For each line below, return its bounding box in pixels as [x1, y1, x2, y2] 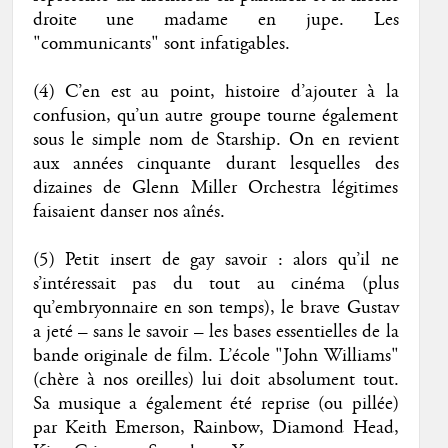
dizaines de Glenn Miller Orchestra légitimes [32, 175, 399, 200]
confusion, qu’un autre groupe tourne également [32, 103, 399, 128]
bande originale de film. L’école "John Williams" [32, 343, 399, 368]
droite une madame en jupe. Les [32, 7, 399, 32]
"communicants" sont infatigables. [32, 31, 290, 56]
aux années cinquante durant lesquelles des [32, 151, 399, 176]
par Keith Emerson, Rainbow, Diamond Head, [32, 415, 399, 440]
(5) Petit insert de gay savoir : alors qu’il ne [32, 247, 399, 272]
